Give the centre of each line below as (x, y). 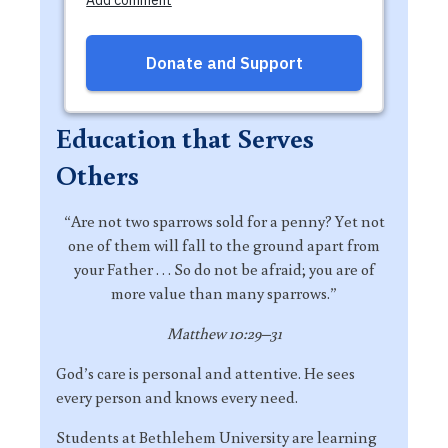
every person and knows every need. (177, 397)
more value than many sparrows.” (224, 293)
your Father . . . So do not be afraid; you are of (224, 269)
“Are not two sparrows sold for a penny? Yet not (224, 221)
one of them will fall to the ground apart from (224, 245)
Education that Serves (185, 137)
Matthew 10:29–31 (224, 333)
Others (97, 174)
